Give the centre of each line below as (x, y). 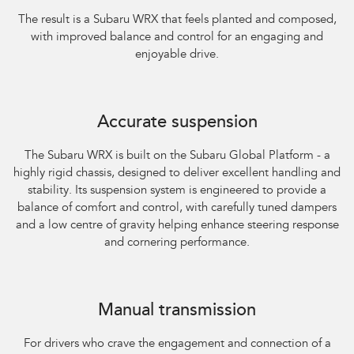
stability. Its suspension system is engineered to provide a (177, 191)
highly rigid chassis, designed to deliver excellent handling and (177, 174)
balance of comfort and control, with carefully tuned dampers (177, 209)
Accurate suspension (177, 124)
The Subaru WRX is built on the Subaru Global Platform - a (177, 156)
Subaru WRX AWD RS (57, 294)
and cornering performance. (177, 243)
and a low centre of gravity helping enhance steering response (177, 226)
